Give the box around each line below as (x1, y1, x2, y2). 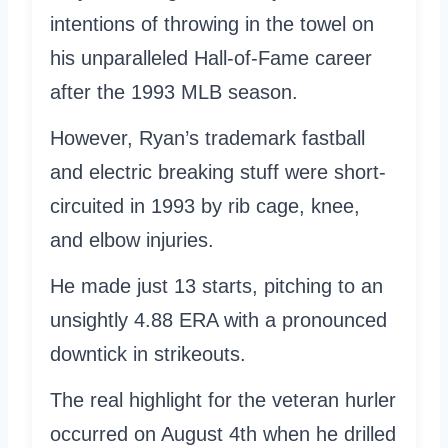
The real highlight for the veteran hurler (50, 388, 396, 411)
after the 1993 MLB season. (50, 80, 298, 103)
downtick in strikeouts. (50, 342, 246, 365)
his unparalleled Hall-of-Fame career (50, 46, 372, 69)
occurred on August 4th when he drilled (50, 422, 396, 445)
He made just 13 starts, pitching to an (50, 274, 383, 297)
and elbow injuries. (50, 228, 214, 251)
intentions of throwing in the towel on (50, 12, 374, 35)
